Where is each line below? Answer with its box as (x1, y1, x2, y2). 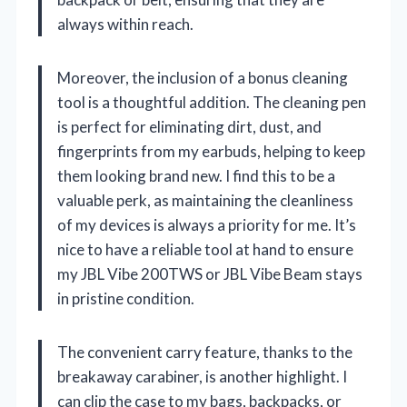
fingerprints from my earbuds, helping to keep (57, 141, 365, 161)
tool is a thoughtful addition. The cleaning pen (57, 92, 366, 112)
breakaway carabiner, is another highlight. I (57, 366, 347, 386)
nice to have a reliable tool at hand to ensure (57, 239, 353, 259)
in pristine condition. (57, 288, 194, 308)
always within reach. (57, 14, 194, 34)
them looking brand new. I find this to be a (57, 165, 335, 185)
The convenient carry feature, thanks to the (57, 342, 352, 362)
